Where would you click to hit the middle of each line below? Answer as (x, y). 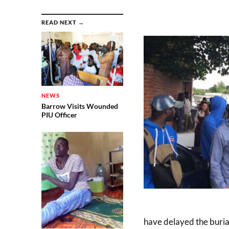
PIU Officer (59, 115)
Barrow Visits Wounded (79, 106)
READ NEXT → (63, 22)
